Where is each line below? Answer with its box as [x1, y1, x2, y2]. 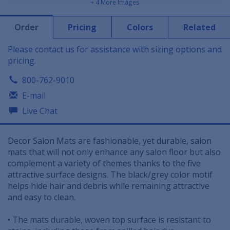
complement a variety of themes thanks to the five [8, 158, 201, 169]
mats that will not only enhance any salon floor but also [8, 146, 221, 158]
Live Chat [20, 105, 57, 117]
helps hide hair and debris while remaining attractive [8, 180, 209, 192]
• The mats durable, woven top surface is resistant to [8, 214, 211, 226]
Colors [126, 22, 153, 33]
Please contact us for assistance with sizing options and [8, 44, 222, 55]
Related [183, 22, 216, 33]
